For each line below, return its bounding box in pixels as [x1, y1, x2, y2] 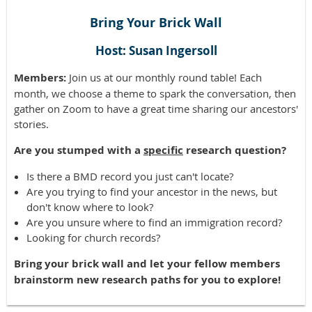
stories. [14, 116, 49, 131]
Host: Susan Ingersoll [95, 42, 217, 58]
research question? [183, 142, 289, 157]
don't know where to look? [26, 199, 156, 214]
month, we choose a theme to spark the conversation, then [14, 86, 296, 100]
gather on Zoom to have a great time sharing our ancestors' [14, 101, 298, 116]
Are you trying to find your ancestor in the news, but [26, 184, 277, 198]
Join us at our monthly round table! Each [66, 70, 262, 84]
